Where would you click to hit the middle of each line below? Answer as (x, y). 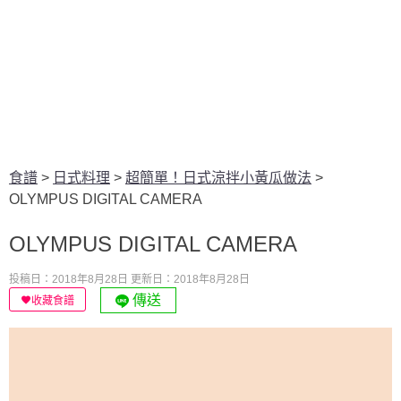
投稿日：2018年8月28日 (68, 280)
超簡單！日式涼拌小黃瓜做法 (218, 178)
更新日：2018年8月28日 (190, 280)
